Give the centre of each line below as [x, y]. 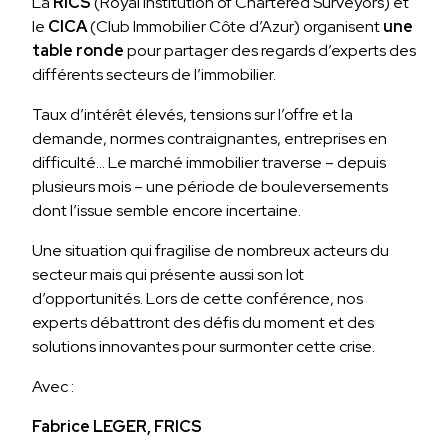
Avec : [53, 386]
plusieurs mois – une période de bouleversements [210, 186]
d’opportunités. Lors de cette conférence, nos [197, 298]
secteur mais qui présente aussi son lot [168, 274]
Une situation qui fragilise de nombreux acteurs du [210, 250]
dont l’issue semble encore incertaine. [166, 210]
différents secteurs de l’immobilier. [154, 74]
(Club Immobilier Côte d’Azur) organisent [235, 26]
